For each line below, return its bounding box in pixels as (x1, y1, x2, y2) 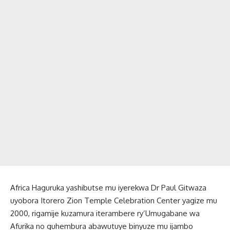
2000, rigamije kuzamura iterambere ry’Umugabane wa (10, 208, 200, 218)
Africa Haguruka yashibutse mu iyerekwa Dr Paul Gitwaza (10, 182, 206, 193)
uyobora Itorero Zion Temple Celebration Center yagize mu (10, 195, 217, 205)
